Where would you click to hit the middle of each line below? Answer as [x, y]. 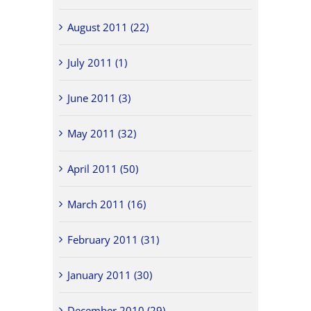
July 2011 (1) [98, 62]
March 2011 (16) [107, 204]
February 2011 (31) [114, 239]
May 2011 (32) [102, 133]
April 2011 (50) [103, 168]
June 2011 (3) [99, 98]
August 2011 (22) [108, 27]
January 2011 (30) [110, 275]
